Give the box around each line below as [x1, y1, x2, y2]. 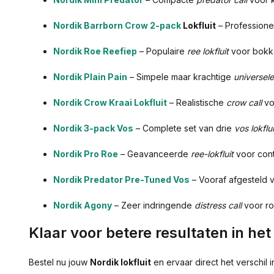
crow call [226, 97, 262, 108]
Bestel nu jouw [29, 257, 90, 268]
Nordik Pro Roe [53, 149, 118, 160]
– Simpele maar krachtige [127, 72, 234, 83]
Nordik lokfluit [90, 257, 151, 268]
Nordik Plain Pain [53, 72, 127, 83]
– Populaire [137, 46, 187, 57]
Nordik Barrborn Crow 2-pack [53, 20, 181, 31]
